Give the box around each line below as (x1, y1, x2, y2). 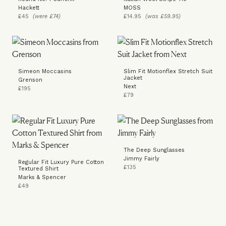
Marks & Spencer (18, 174, 66, 181)
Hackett (18, 4, 39, 11)
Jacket (124, 74, 142, 81)
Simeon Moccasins (18, 68, 72, 75)
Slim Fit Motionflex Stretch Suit (124, 68, 212, 75)
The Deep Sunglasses (124, 146, 185, 153)
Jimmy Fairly (124, 155, 159, 162)
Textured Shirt (18, 165, 59, 172)
